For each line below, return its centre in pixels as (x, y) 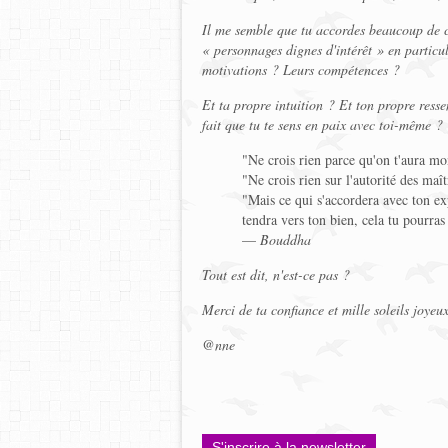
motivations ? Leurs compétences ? (301, 69)
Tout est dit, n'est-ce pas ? (276, 274)
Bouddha (285, 239)
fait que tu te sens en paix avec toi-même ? (322, 124)
